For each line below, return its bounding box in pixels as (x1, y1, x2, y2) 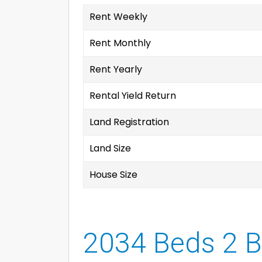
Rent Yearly (89, 63, 142, 76)
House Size (89, 168, 137, 181)
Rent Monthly (89, 36, 151, 50)
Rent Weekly (89, 10, 147, 23)
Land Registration (89, 115, 169, 129)
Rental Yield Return (89, 89, 176, 102)
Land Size (89, 142, 131, 155)
